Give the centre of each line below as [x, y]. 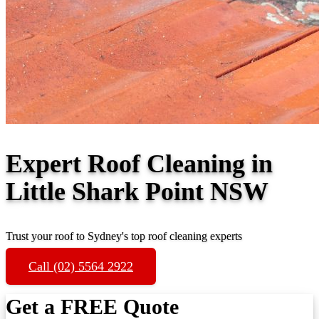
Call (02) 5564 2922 [81, 266]
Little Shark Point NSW [137, 191]
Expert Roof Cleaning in [139, 163]
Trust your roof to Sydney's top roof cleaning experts [124, 236]
